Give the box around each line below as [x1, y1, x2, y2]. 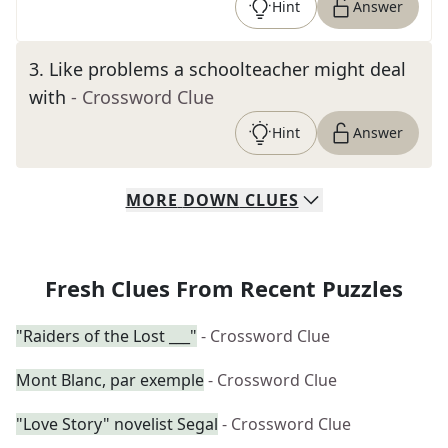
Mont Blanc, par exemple [16, 369, 204, 391]
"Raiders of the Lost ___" [16, 325, 197, 347]
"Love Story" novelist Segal [16, 413, 218, 435]
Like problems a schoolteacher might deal [49, 57, 406, 81]
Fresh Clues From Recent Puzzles [45, 273, 403, 303]
